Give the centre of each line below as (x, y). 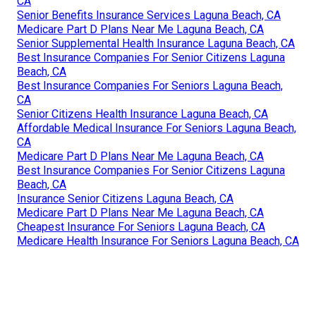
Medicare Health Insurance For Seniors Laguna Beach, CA (158, 241)
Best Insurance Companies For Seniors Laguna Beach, (150, 86)
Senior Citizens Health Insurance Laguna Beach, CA (142, 114)
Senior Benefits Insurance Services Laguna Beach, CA (149, 16)
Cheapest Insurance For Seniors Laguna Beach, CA (141, 227)
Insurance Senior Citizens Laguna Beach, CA (125, 199)
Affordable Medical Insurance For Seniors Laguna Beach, (157, 128)
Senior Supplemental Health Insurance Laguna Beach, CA (156, 44)
